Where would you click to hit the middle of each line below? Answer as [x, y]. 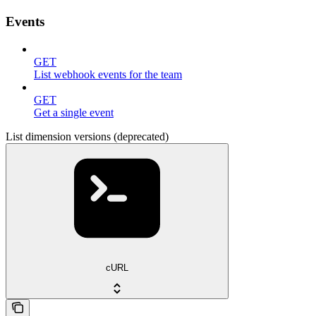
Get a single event [74, 112]
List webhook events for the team [108, 74]
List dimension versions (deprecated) [87, 136]
